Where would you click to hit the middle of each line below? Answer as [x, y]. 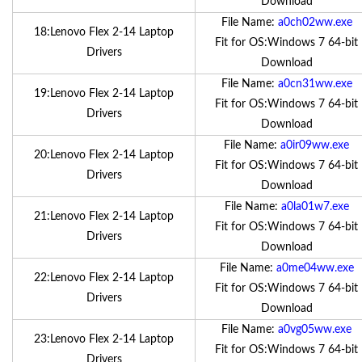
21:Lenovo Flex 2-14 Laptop [104, 217]
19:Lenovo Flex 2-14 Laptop [104, 94]
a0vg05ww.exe [315, 330]
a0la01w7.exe [315, 207]
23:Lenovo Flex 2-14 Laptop [104, 339]
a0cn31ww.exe [315, 84]
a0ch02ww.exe [315, 23]
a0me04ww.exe [315, 268]
